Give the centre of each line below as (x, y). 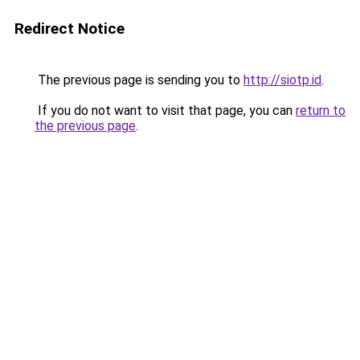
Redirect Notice (70, 29)
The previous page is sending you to (139, 80)
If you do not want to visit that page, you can (165, 110)
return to (321, 110)
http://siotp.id (282, 80)
